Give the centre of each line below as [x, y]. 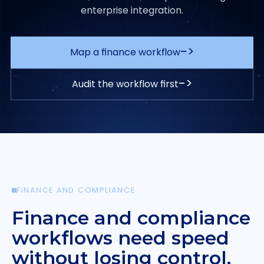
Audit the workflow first [125, 84]
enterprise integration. [132, 10]
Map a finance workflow [125, 52]
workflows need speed [121, 238]
